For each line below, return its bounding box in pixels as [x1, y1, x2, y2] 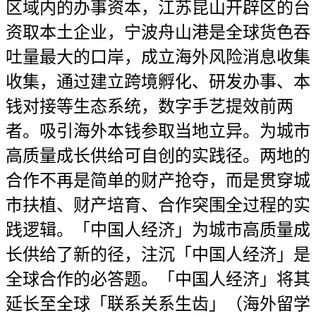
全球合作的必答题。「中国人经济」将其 [6, 270, 310, 288]
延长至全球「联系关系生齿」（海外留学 [6, 295, 310, 313]
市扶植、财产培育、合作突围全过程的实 [6, 196, 310, 214]
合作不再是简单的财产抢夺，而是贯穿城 [6, 171, 310, 190]
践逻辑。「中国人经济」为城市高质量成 [6, 221, 310, 239]
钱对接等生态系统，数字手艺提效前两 [6, 97, 293, 116]
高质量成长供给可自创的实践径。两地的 [6, 147, 310, 165]
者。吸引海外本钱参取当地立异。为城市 [6, 122, 310, 140]
